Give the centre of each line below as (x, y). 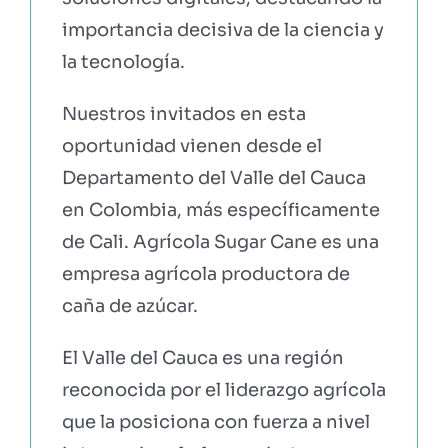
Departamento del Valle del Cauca (213, 177)
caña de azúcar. (129, 305)
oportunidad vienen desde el (191, 145)
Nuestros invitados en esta (183, 113)
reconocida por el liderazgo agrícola (223, 389)
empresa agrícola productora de (205, 273)
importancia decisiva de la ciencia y (222, 29)
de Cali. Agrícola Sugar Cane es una (220, 241)
